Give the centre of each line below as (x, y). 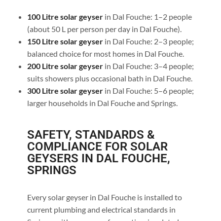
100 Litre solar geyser (65, 17)
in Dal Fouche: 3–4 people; (148, 66)
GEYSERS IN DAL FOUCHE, (98, 159)
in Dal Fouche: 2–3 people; (148, 41)
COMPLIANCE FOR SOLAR (97, 147)
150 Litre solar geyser (65, 41)
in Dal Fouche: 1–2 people (147, 17)
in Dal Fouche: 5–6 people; (149, 91)
